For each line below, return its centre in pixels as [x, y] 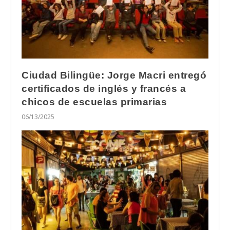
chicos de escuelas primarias [94, 102]
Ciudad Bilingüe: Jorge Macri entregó [114, 75]
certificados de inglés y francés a [104, 88]
